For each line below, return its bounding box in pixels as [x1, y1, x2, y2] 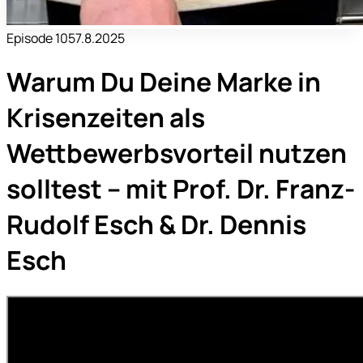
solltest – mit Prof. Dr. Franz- [6, 171, 355, 207]
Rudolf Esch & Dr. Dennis [6, 207, 306, 243]
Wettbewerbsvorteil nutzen [6, 135, 347, 172]
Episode [6, 29, 55, 47]
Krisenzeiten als [6, 100, 205, 136]
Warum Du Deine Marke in [6, 64, 321, 100]
